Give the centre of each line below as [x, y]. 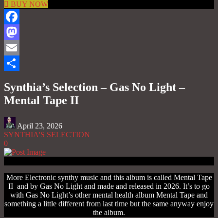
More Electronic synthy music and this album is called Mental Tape [109, 177]
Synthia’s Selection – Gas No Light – [94, 87]
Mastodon [19, 47]
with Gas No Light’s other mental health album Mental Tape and [109, 195]
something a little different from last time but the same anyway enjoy [109, 203]
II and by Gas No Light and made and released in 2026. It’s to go [109, 186]
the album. [109, 212]
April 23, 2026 [40, 126]
